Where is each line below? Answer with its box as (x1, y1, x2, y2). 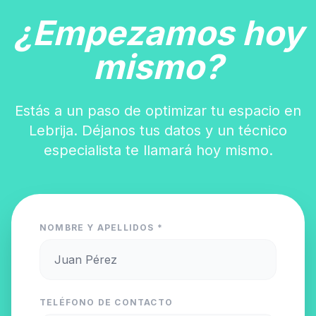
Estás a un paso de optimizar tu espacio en (15, 102, 301, 119)
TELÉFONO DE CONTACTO (39, 297, 173, 308)
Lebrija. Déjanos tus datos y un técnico (29, 122, 287, 139)
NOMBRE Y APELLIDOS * (39, 222, 163, 233)
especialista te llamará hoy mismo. (43, 142, 273, 159)
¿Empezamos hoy (13, 12, 303, 54)
